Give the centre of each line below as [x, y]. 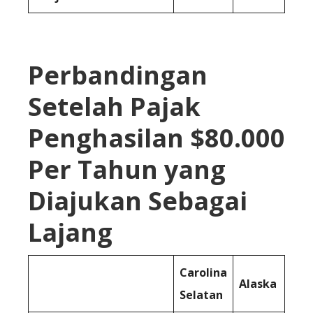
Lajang [70, 233]
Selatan [201, 295]
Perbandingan [118, 75]
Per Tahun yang [127, 170]
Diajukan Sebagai [138, 201]
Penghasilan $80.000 [156, 138]
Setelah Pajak [114, 107]
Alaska [258, 284]
